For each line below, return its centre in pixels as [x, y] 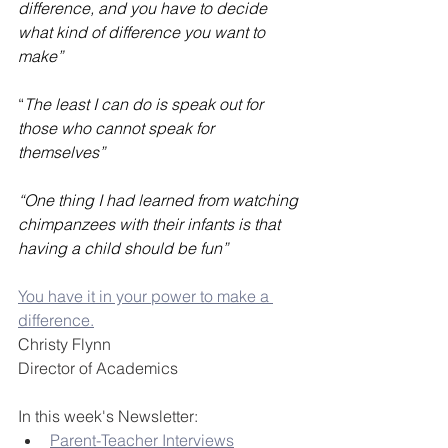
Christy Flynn [64, 344]
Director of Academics [98, 368]
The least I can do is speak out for [145, 104]
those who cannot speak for [118, 128]
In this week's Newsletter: [108, 416]
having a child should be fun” [123, 248]
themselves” [61, 152]
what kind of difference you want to [143, 32]
